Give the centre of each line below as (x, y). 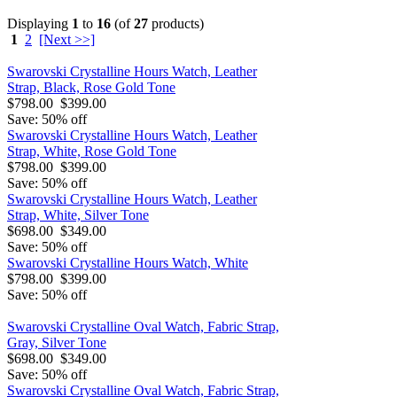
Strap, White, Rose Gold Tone (92, 151)
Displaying (39, 23)
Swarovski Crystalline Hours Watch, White (128, 262)
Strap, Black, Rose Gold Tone (91, 87)
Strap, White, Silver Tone (78, 214)
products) (176, 23)
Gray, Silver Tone (57, 342)
